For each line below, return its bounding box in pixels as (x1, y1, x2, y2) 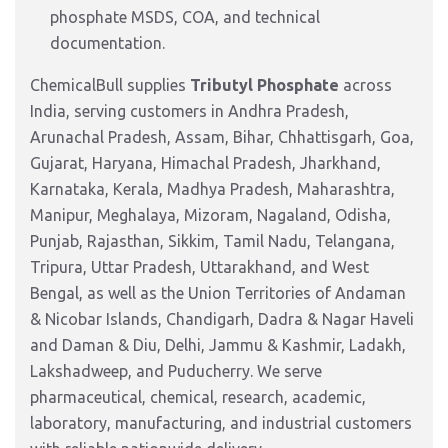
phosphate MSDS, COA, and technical (50, 8, 320, 26)
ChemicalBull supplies (30, 76, 190, 94)
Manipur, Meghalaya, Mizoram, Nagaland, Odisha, (30, 206, 391, 224)
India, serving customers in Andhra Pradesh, (30, 102, 349, 120)
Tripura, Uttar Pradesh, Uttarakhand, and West (30, 258, 369, 276)
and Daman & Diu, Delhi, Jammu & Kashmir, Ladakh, (30, 336, 406, 354)
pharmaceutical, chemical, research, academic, (30, 388, 366, 406)
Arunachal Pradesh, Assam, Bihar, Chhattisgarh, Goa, (30, 128, 414, 146)
